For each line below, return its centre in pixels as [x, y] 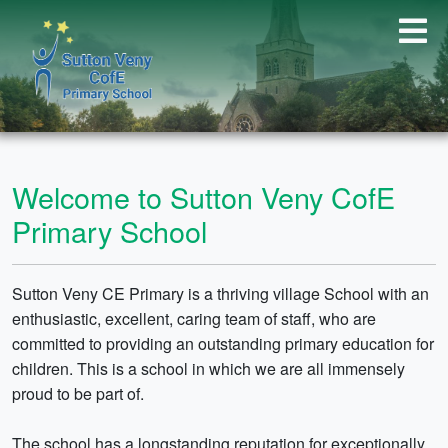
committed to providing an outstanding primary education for [223, 343]
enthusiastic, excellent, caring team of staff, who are [194, 318]
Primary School [109, 230]
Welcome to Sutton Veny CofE [203, 196]
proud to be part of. [78, 393]
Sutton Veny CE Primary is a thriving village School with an [220, 293]
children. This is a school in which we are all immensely [208, 368]
